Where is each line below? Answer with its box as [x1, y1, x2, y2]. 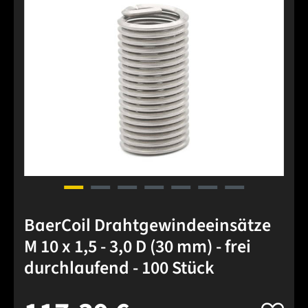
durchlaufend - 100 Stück [24, 255, 214, 281]
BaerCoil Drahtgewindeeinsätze [24, 212, 271, 239]
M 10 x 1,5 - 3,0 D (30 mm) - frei [24, 234, 251, 260]
